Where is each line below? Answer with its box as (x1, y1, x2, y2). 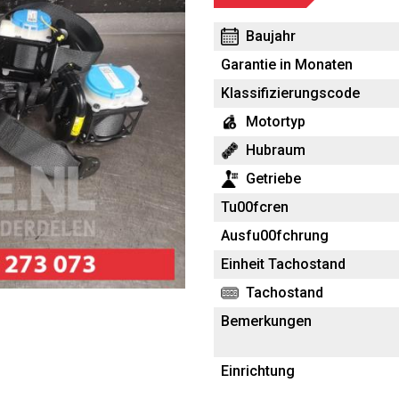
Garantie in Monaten (221, 56, 353, 73)
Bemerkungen (221, 313, 312, 330)
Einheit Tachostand (221, 256, 346, 273)
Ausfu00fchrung (221, 227, 329, 244)
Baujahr (246, 28, 296, 45)
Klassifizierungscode (221, 85, 360, 102)
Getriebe (246, 170, 301, 187)
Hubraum (246, 142, 305, 159)
